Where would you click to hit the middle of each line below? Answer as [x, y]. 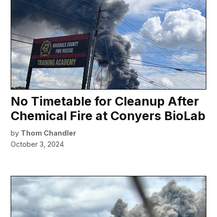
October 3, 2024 [38, 144]
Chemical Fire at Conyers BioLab [108, 116]
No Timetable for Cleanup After [105, 101]
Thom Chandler [49, 133]
